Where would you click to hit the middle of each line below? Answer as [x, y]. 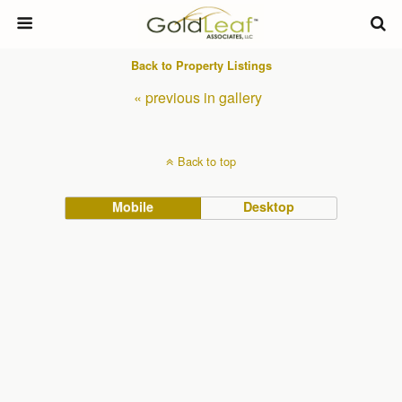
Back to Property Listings [201, 66]
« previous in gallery [197, 97]
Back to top [207, 161]
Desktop [269, 206]
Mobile [133, 206]
